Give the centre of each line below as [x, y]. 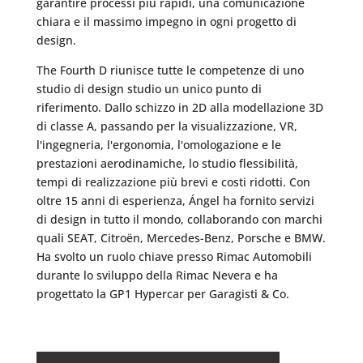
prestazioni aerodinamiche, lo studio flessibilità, [167, 163]
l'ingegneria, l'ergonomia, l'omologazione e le [158, 145]
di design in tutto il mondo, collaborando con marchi [179, 219]
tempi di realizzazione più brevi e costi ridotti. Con [173, 182]
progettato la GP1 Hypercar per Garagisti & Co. [162, 294]
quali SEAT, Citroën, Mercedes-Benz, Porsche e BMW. [181, 238]
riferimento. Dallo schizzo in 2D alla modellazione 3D [179, 107]
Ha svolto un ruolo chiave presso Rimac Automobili [174, 256]
